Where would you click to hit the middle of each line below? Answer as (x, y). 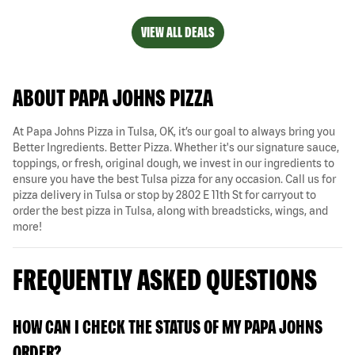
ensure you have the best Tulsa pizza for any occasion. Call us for (174, 179)
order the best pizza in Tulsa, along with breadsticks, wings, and (170, 210)
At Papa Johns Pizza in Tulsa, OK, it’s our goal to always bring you (174, 131)
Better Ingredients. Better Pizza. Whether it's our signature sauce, (176, 147)
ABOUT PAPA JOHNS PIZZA (113, 97)
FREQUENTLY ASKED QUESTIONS (165, 279)
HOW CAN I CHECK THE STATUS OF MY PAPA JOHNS (168, 326)
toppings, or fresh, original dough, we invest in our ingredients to (174, 163)
